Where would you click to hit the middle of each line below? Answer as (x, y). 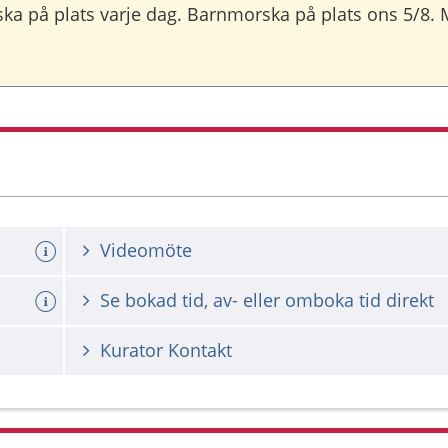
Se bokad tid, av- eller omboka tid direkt (267, 300)
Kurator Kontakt (166, 350)
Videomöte (146, 250)
